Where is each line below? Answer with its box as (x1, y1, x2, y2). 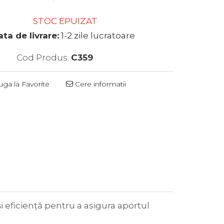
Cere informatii (73, 79, 126, 88)
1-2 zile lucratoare (58, 30, 135, 40)
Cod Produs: (16, 52, 69, 62)
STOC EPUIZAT (30, 16, 97, 26)
